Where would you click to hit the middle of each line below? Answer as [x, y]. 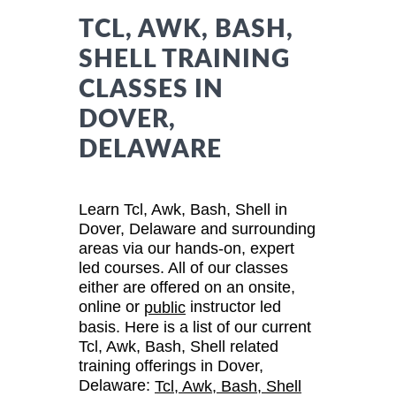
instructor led [233, 306]
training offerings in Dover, [171, 366]
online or [111, 306]
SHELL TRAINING [184, 59]
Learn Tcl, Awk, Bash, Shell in [183, 209]
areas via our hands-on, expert [187, 248]
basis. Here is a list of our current [195, 327]
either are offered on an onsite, [187, 287]
